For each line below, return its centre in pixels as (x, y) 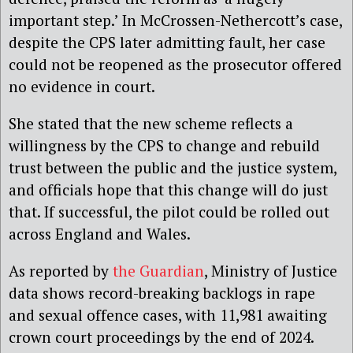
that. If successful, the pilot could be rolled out (169, 211)
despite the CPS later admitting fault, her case (167, 42)
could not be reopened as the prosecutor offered (175, 64)
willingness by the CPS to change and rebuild (164, 145)
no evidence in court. (84, 86)
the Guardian (158, 271)
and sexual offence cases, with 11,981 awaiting (168, 315)
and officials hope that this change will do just (168, 189)
